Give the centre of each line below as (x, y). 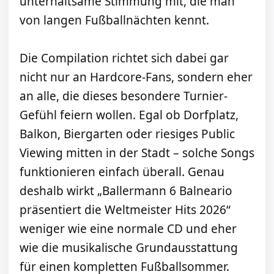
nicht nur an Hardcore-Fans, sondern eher (136, 77)
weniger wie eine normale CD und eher (128, 229)
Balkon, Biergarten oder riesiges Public (127, 134)
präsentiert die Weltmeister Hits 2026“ (125, 210)
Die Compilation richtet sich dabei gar (124, 58)
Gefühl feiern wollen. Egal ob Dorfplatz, (129, 115)
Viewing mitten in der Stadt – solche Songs (137, 153)
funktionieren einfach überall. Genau (122, 172)
